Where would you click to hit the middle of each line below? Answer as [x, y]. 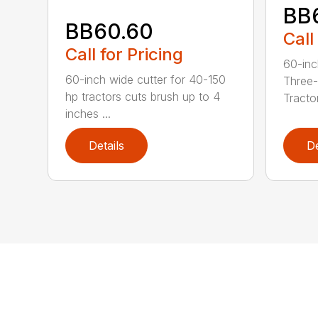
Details [107, 145]
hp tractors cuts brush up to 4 [143, 96]
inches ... [88, 113]
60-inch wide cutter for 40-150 [146, 79]
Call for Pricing [125, 54]
